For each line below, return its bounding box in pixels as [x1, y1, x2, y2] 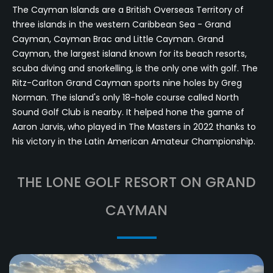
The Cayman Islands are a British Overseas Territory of [12, 4, 244, 16]
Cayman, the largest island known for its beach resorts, [12, 48, 247, 60]
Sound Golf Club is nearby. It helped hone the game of [12, 106, 244, 118]
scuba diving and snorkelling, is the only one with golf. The [12, 62, 258, 74]
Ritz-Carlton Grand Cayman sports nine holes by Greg [12, 77, 242, 89]
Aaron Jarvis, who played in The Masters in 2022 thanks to [12, 121, 256, 133]
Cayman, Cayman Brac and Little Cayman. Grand [12, 33, 224, 45]
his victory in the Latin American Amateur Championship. [12, 135, 255, 147]
